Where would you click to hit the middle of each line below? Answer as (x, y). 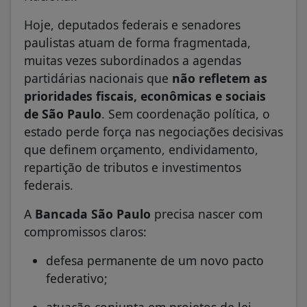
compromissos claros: (85, 232)
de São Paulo (63, 114)
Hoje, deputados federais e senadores (132, 25)
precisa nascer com (207, 214)
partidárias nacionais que (98, 78)
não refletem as (220, 78)
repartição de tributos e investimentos (133, 168)
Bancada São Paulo (93, 214)
